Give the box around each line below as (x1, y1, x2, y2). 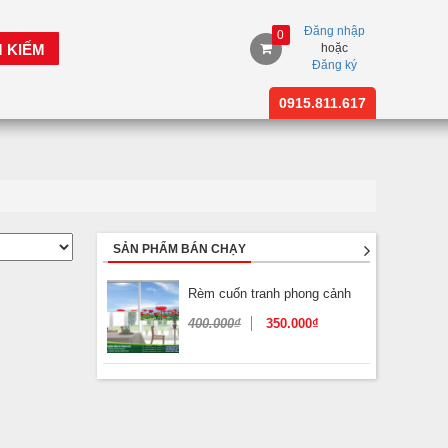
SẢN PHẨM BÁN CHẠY (112, 241, 246, 256)
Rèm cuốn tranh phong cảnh (188, 286, 352, 302)
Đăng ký (311, 58, 357, 72)
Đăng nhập (303, 24, 365, 38)
